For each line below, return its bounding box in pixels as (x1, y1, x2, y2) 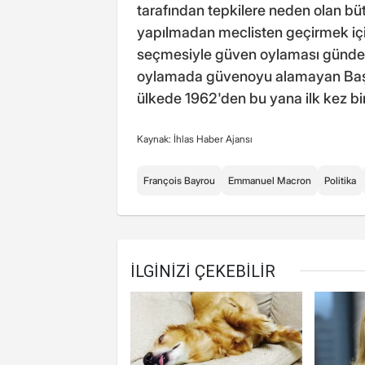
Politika (324, 174, 356, 187)
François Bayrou (143, 174, 215, 187)
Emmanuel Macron (228, 174, 311, 187)
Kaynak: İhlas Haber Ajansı (137, 132, 253, 145)
